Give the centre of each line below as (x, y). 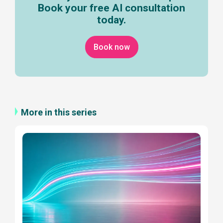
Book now (111, 47)
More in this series (59, 112)
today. (111, 20)
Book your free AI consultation (111, 8)
